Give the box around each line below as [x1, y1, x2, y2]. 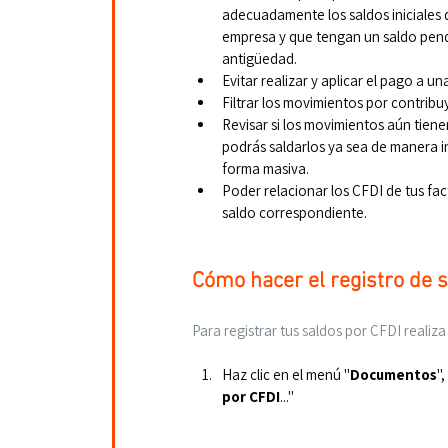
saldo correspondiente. [222, 203, 367, 222]
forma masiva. [222, 159, 309, 178]
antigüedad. [222, 49, 297, 68]
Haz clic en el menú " [222, 365, 350, 384]
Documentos [350, 365, 437, 384]
